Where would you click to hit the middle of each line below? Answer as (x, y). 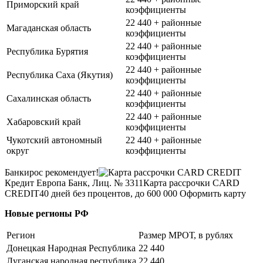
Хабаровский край (44, 122)
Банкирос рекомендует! (52, 172)
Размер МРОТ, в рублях (186, 235)
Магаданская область (49, 28)
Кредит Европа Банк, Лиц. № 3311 (74, 183)
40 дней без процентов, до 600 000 (109, 193)
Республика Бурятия (47, 51)
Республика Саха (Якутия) (60, 75)
